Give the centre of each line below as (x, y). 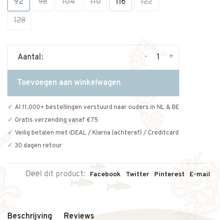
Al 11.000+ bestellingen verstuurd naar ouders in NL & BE (97, 108)
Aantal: (30, 57)
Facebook (105, 175)
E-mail (200, 175)
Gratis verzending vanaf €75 (56, 120)
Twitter (137, 175)
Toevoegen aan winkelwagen (69, 83)
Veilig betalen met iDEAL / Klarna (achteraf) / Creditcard (97, 133)
